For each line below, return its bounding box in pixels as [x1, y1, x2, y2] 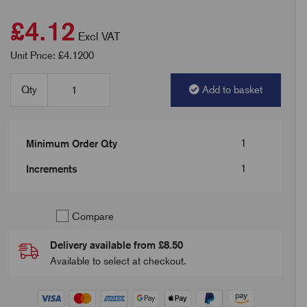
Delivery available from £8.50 [50, 239, 184, 251]
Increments [26, 163, 78, 175]
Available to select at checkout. [50, 255, 187, 267]
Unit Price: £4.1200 [10, 49, 95, 62]
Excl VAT [78, 29, 121, 43]
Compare [69, 210, 114, 223]
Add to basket [201, 84, 262, 96]
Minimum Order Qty [26, 138, 118, 149]
